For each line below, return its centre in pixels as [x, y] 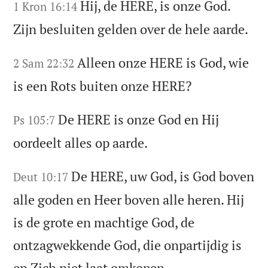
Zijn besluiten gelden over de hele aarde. [131, 29]
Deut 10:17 [41, 176]
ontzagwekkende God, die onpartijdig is [128, 245]
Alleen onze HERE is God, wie [163, 63]
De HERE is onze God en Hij [139, 120]
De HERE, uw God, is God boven [163, 176]
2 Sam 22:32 [44, 63]
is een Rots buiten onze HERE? [103, 86]
